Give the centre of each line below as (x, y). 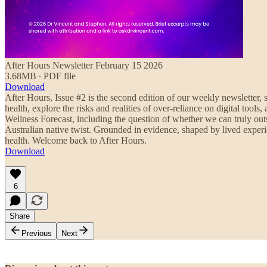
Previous (37, 233)
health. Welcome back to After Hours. (76, 140)
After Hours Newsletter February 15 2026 (84, 65)
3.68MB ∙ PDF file (40, 76)
